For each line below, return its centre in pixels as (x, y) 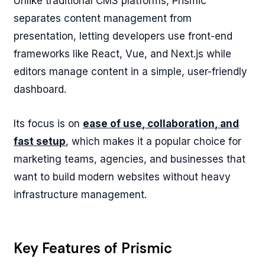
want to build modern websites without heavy (122, 177)
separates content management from (103, 18)
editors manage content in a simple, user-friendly (131, 72)
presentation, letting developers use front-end (123, 36)
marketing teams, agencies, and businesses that (130, 159)
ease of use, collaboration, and (161, 124)
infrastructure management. (80, 195)
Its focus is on (49, 124)
